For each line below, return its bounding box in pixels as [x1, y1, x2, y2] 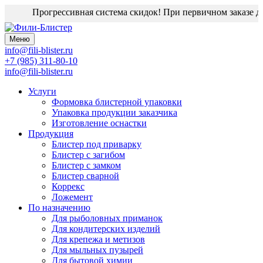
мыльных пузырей [69, 245, 143, 255]
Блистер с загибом [52, 150, 125, 160]
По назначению [28, 203, 90, 213]
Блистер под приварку [52, 139, 141, 149]
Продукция [28, 129, 73, 139]
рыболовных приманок [69, 213, 163, 223]
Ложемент [52, 192, 93, 202]
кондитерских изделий [69, 224, 160, 234]
